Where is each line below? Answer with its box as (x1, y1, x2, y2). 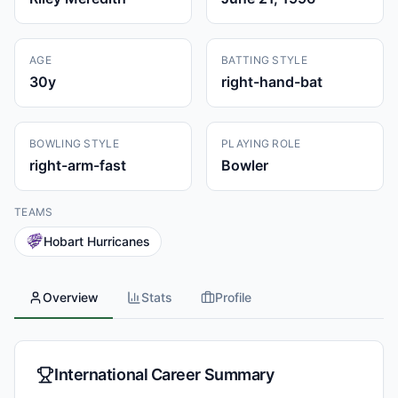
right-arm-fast (29, 156, 126, 174)
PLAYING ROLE (221, 137, 301, 150)
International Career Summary (54, 365, 275, 384)
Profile (215, 290, 251, 305)
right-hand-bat (221, 73, 322, 91)
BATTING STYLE (221, 53, 307, 67)
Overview (43, 290, 99, 305)
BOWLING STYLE (29, 137, 119, 150)
